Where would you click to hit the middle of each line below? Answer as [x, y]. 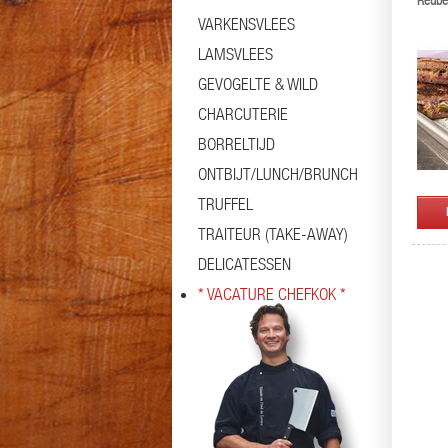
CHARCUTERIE [243, 114]
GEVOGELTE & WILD [258, 84]
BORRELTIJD [236, 144]
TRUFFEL [225, 204]
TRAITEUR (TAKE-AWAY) [273, 234]
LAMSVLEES [235, 54]
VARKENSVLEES [246, 24]
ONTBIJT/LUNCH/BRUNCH [278, 174]
